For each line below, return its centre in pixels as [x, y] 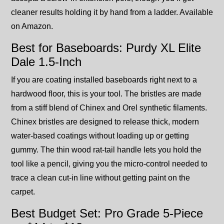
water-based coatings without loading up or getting [100, 136]
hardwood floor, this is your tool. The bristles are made [106, 94]
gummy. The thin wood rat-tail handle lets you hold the [106, 150]
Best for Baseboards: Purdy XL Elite [106, 48]
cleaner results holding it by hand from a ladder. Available [112, 12]
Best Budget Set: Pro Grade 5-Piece [107, 213]
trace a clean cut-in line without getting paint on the [100, 178]
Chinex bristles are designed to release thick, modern [105, 122]
